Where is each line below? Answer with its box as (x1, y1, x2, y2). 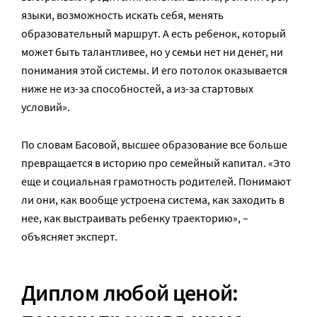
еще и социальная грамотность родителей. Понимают (21, 174, 291, 189)
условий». (21, 100, 70, 115)
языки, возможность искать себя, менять (21, 8, 224, 23)
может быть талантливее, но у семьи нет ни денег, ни (21, 45, 283, 59)
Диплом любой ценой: (21, 278, 238, 307)
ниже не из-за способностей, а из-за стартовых (21, 81, 253, 96)
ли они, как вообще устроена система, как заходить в (21, 192, 284, 207)
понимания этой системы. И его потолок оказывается (21, 63, 287, 78)
